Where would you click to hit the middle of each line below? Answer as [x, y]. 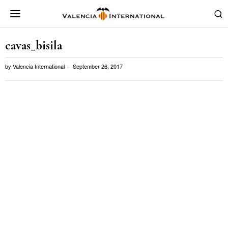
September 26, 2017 [97, 66]
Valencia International [39, 66]
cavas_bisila [34, 45]
